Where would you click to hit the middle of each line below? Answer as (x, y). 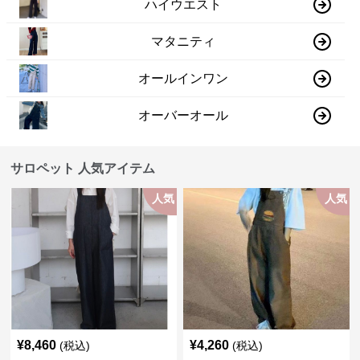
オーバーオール (184, 115)
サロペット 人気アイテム (83, 168)
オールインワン (184, 78)
